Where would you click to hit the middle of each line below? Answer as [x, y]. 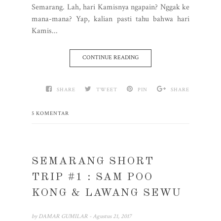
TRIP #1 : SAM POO [92, 177]
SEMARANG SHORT [93, 161]
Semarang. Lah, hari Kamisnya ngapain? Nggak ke [110, 7]
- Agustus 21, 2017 [110, 216]
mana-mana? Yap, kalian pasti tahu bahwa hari [110, 19]
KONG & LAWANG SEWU [107, 193]
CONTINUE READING [110, 57]
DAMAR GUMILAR [64, 216]
